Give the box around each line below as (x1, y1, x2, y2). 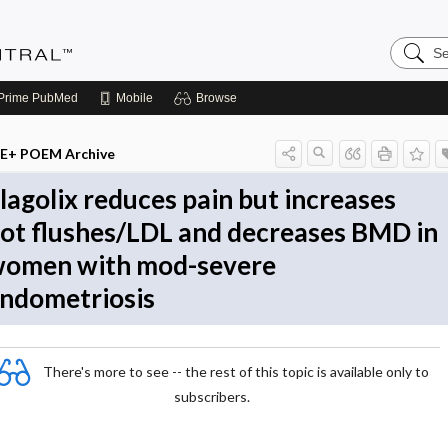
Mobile (116, 91, 153, 105)
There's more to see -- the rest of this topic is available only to (43, 362, 429, 380)
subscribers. (174, 388, 250, 405)
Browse (196, 91, 237, 105)
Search (389, 35, 440, 52)
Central (389, 67, 441, 84)
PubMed (29, 91, 78, 105)
